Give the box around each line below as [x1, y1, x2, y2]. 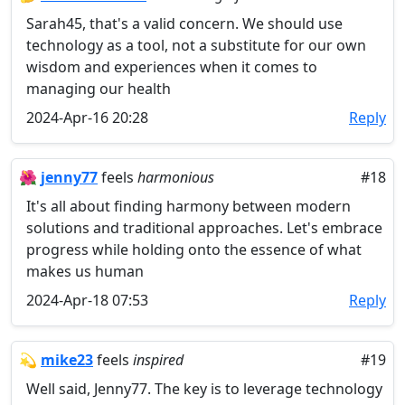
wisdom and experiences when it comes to [26, 57, 317, 77]
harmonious [137, 167, 214, 187]
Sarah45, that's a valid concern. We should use [26, 14, 343, 33]
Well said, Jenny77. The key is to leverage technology [26, 379, 382, 399]
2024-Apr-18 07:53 [26, 290, 148, 310]
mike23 [41, 350, 93, 370]
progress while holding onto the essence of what [26, 240, 362, 259]
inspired [133, 350, 184, 370]
